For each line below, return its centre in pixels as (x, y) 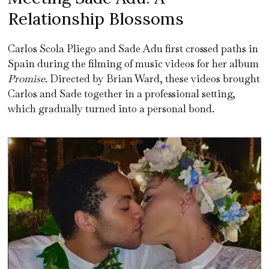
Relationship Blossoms (96, 18)
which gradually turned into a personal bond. (111, 108)
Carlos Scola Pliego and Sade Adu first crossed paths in (133, 48)
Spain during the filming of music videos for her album (134, 63)
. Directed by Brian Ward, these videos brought (153, 78)
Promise (27, 78)
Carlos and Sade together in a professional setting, (122, 93)
